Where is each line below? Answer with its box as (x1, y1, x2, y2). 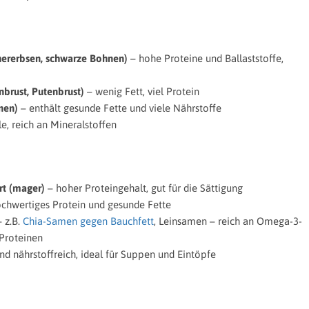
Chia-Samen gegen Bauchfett (23, 215, 154, 227)
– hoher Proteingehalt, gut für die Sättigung (45, 182, 243, 194)
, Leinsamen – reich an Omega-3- (154, 215, 302, 227)
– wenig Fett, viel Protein (84, 86, 199, 97)
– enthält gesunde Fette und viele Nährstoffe (18, 102, 221, 114)
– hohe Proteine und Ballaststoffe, (128, 52, 283, 64)
